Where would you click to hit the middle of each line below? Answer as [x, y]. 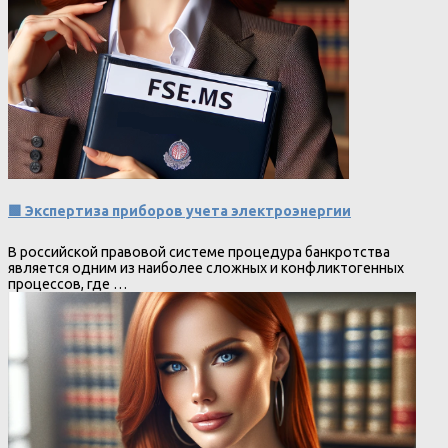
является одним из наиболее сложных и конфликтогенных [206, 267]
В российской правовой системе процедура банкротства [199, 251]
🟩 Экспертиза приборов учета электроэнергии [179, 211]
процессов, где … [67, 283]
